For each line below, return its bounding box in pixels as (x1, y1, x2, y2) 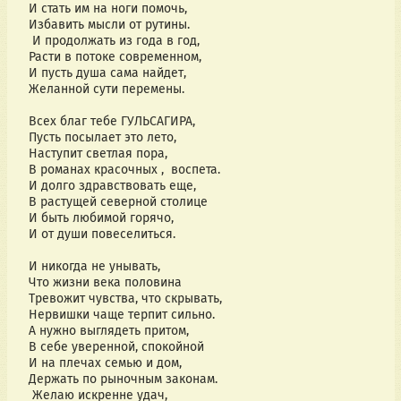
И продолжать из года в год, (28, 33, 200, 49)
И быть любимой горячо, (28, 210, 174, 226)
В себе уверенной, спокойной (28, 339, 204, 355)
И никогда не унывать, (28, 259, 160, 275)
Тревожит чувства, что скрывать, (28, 291, 222, 307)
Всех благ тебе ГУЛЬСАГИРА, (28, 114, 195, 130)
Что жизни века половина (28, 275, 182, 291)
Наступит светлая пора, (28, 146, 167, 162)
